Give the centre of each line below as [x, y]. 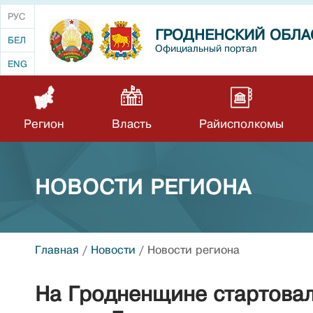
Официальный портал [206, 48]
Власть [132, 124]
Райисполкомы [241, 124]
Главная [57, 250]
